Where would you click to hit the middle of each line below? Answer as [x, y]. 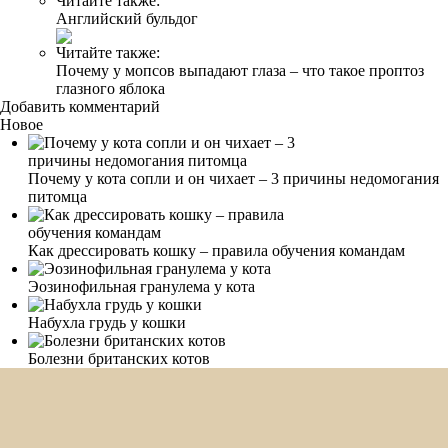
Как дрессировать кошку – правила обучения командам [216, 250]
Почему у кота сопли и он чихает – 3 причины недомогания [233, 178]
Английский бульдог [127, 18]
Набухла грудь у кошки [107, 322]
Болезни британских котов [119, 358]
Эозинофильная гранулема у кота [141, 286]
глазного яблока [110, 88]
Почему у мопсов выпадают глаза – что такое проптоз [240, 70]
